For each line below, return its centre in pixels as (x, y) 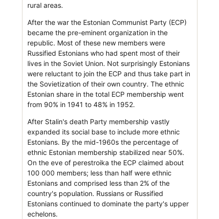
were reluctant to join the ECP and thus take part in (109, 73)
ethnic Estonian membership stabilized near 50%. (106, 152)
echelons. (42, 214)
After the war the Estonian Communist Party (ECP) (107, 22)
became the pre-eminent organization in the (97, 32)
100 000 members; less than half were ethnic (99, 173)
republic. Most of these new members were (96, 43)
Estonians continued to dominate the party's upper (108, 203)
